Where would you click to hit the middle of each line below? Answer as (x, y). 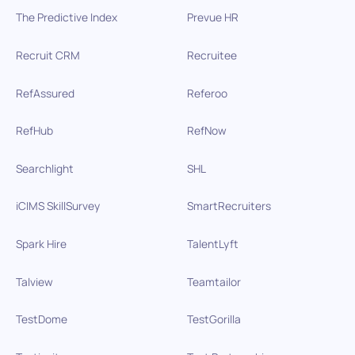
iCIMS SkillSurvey (57, 206)
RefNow (206, 131)
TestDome (41, 319)
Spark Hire (41, 243)
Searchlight (44, 168)
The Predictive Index (66, 17)
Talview (34, 281)
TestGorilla (214, 319)
